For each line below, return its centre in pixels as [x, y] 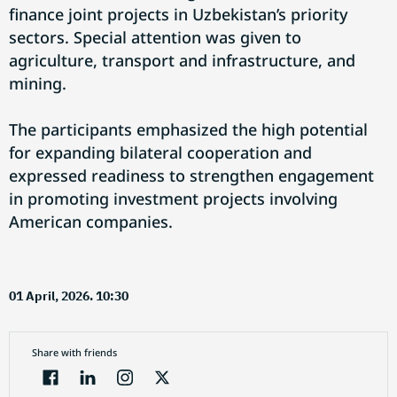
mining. [38, 83]
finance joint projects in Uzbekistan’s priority [178, 14]
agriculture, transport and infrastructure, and [182, 60]
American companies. [91, 222]
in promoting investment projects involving [173, 198]
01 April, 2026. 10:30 [69, 296]
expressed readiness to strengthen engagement [191, 175]
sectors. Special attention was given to [155, 37]
